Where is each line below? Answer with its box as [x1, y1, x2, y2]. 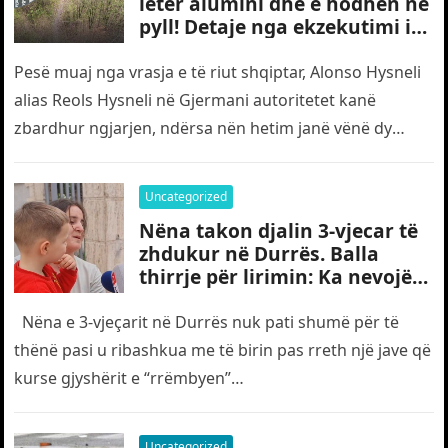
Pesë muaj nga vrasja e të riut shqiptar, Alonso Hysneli [14, 61, 422, 83]
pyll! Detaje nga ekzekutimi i [139, 13, 412, 40]
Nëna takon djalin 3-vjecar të [139, 217, 419, 244]
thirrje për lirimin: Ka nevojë [139, 263, 413, 290]
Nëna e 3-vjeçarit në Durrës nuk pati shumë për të [14, 311, 400, 333]
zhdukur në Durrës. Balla [139, 240, 380, 267]
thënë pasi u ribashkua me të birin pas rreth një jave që [14, 339, 432, 361]
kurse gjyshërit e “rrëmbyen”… [14, 367, 245, 389]
